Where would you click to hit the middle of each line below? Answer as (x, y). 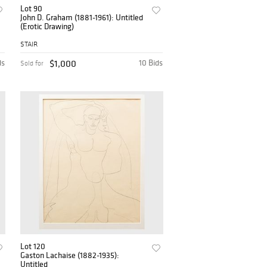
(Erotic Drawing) (47, 27)
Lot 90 (32, 9)
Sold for (32, 63)
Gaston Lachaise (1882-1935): (70, 255)
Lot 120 (33, 246)
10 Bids (151, 62)
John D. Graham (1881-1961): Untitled (82, 18)
